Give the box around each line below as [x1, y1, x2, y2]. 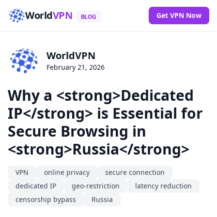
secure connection [105, 167, 165, 177]
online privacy [44, 167, 90, 177]
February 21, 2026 [46, 62, 105, 72]
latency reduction [135, 181, 192, 190]
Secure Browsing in [8, 121, 146, 141]
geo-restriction [72, 181, 120, 190]
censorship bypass [15, 194, 76, 204]
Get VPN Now [156, 11, 201, 20]
